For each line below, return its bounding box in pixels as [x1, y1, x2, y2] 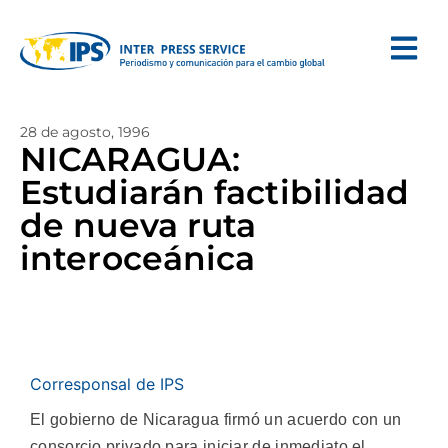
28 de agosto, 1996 [20, 123, 150, 141]
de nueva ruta [20, 205, 257, 245]
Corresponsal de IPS [30, 374, 184, 394]
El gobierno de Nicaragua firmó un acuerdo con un [30, 411, 402, 428]
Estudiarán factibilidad [20, 172, 410, 212]
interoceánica [20, 238, 256, 278]
